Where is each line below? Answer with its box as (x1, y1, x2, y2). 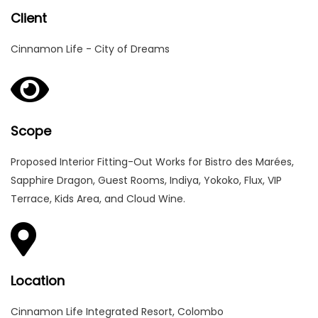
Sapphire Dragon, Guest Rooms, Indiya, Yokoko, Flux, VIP (11, 173, 282, 187)
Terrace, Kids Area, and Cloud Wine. (11, 192, 185, 206)
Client (11, 9, 47, 27)
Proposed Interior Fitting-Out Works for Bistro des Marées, (11, 155, 294, 169)
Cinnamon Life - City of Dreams (11, 42, 170, 56)
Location (11, 272, 65, 290)
